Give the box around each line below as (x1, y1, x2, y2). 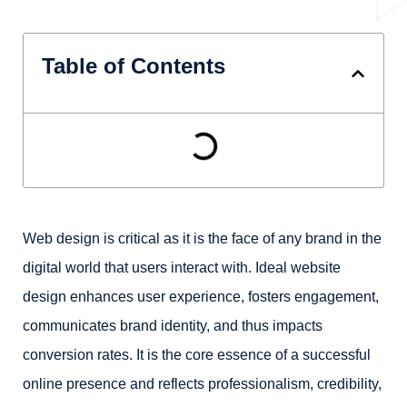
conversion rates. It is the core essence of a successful (23, 347, 371, 362)
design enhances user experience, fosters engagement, (23, 289, 379, 304)
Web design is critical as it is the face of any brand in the (23, 231, 382, 246)
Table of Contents (42, 54, 225, 78)
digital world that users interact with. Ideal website (23, 260, 341, 275)
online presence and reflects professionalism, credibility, (23, 376, 382, 392)
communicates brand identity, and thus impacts (23, 318, 323, 333)
